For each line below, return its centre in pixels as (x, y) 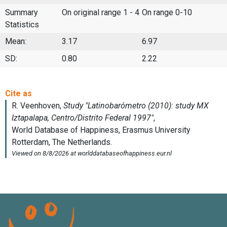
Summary (22, 12)
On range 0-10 (167, 12)
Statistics (22, 24)
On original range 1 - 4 (101, 12)
